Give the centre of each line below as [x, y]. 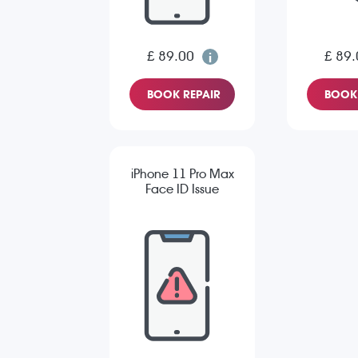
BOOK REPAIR [184, 95]
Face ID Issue [182, 189]
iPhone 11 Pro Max [182, 174]
